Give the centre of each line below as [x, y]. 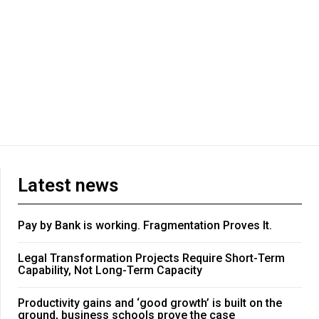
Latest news [68, 185]
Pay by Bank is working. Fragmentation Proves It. [145, 226]
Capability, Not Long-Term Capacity [110, 271]
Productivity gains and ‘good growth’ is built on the [150, 303]
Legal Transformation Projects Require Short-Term [151, 258]
